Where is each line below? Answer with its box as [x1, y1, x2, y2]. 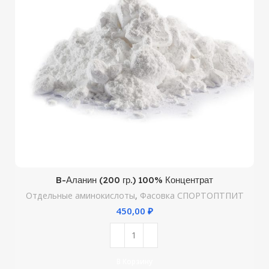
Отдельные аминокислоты [25, 189, 135, 201]
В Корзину [116, 256, 153, 267]
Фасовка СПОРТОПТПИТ [139, 189, 244, 201]
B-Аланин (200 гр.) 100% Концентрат [56, 174, 213, 186]
